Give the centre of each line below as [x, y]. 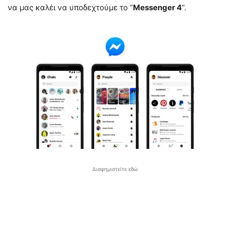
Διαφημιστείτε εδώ [115, 169]
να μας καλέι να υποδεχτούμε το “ [70, 8]
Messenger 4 [157, 8]
